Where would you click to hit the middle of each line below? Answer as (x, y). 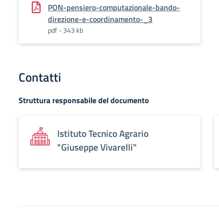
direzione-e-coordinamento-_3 (100, 19)
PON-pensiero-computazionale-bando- (114, 7)
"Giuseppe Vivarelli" (97, 147)
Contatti (40, 77)
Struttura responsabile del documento (84, 100)
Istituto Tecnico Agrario (103, 133)
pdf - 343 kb (66, 30)
